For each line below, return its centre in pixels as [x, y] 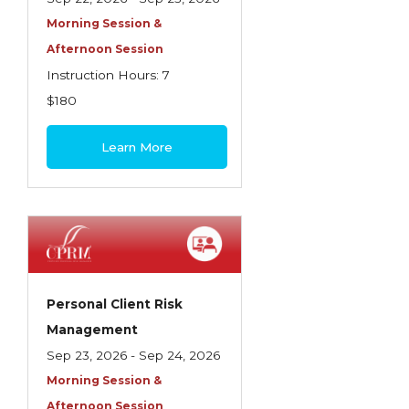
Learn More [137, 147]
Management [92, 330]
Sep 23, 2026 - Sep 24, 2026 [133, 355]
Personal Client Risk [115, 304]
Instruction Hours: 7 [108, 75]
